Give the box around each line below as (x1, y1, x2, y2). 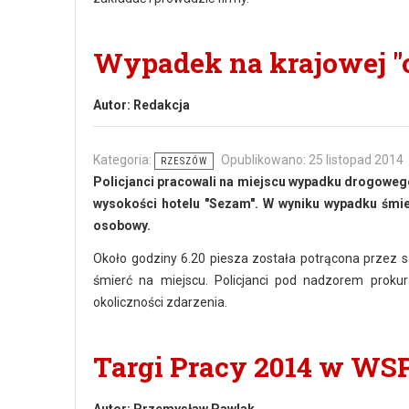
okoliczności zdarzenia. (93, 295, 227, 309)
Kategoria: (93, 152, 154, 167)
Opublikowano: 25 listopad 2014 (221, 152, 404, 167)
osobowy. (93, 218, 151, 233)
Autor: (93, 98, 133, 112)
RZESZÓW (161, 155, 207, 167)
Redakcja (133, 98, 190, 112)
